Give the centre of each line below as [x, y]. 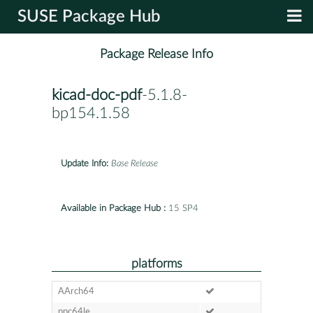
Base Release [134, 163]
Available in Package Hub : [113, 208]
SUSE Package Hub [89, 17]
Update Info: [85, 163]
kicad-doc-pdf [97, 95]
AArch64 [76, 291]
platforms [156, 263]
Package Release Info [156, 54]
